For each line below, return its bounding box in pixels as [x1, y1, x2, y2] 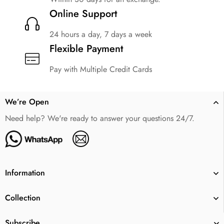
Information [5, 166, 45, 178]
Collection [5, 191, 40, 203]
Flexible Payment [49, 41, 123, 56]
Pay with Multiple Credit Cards [49, 63, 152, 75]
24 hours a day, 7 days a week [49, 28, 152, 40]
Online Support [49, 6, 117, 21]
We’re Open [5, 95, 49, 107]
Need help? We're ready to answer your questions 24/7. [5, 112, 194, 124]
